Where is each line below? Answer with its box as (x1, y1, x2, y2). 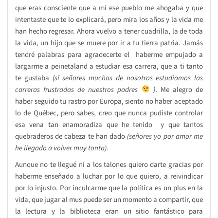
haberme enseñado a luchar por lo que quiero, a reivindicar (15, 171, 203, 182)
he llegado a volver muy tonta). (15, 143, 109, 153)
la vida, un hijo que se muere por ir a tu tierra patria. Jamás (15, 37, 203, 48)
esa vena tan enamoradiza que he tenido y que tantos (15, 119, 203, 130)
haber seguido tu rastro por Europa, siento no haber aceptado (15, 96, 203, 107)
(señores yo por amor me (127, 131, 203, 142)
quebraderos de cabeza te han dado (15, 131, 127, 142)
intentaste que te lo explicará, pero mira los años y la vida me (15, 14, 203, 25)
